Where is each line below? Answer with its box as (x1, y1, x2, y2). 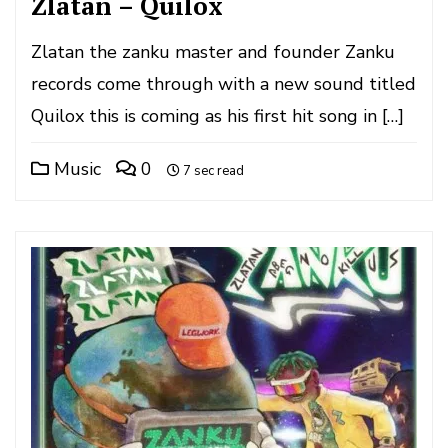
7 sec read (180, 162, 244, 180)
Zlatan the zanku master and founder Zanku (31, 40, 395, 64)
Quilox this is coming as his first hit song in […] (31, 104, 404, 128)
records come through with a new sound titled (31, 72, 416, 96)
